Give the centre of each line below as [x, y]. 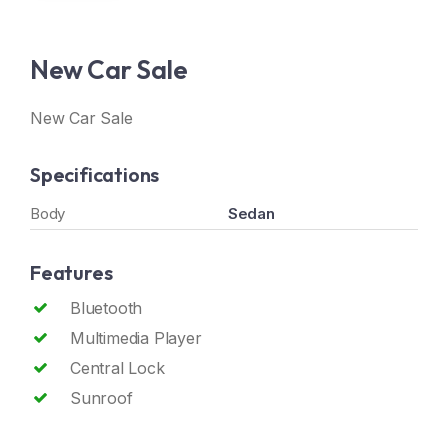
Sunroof [101, 397]
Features [71, 272]
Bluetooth [106, 307]
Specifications [95, 174]
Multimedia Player [136, 337]
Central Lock [117, 367]
